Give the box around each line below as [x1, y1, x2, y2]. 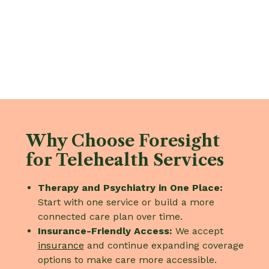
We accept [172, 225, 223, 237]
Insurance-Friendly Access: [37, 225, 172, 237]
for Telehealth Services [25, 150, 224, 170]
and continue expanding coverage [83, 239, 244, 251]
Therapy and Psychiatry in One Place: [37, 181, 223, 193]
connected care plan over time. [37, 210, 183, 222]
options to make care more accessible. [37, 253, 217, 265]
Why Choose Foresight [25, 130, 220, 151]
